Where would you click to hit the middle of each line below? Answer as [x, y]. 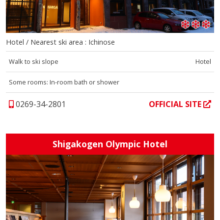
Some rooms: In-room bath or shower [64, 82]
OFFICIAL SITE [176, 104]
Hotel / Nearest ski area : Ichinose [60, 42]
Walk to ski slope [34, 62]
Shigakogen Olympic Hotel [110, 144]
